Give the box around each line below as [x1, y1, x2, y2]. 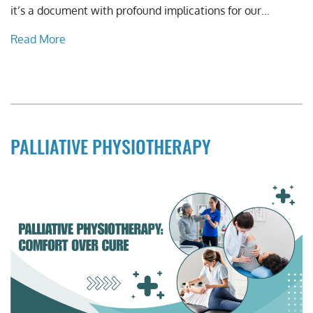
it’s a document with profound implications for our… [10, 3, 270, 17]
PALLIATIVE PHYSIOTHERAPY [10, 132, 211, 160]
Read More [10, 31, 66, 46]
